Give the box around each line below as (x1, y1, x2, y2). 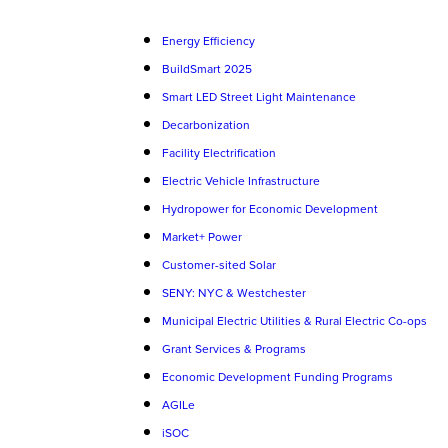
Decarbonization (162, 118, 250, 133)
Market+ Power (162, 230, 242, 245)
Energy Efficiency (162, 34, 255, 49)
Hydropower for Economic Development (162, 202, 378, 217)
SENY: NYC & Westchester (162, 286, 306, 301)
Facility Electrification (162, 146, 276, 161)
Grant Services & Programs (162, 342, 306, 357)
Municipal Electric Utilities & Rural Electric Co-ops (162, 314, 427, 329)
